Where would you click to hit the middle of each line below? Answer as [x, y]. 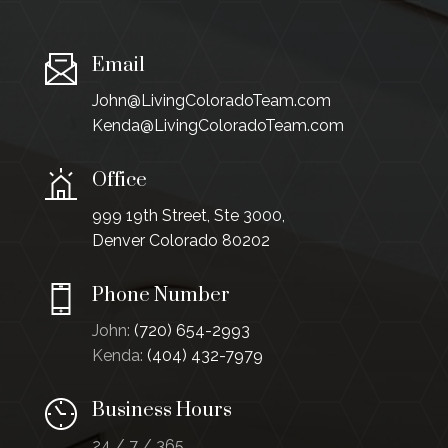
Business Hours [161, 411]
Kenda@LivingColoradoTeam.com [217, 126]
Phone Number [160, 296]
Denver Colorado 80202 [180, 241]
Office [119, 181]
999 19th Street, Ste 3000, [188, 216]
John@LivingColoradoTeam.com [211, 101]
